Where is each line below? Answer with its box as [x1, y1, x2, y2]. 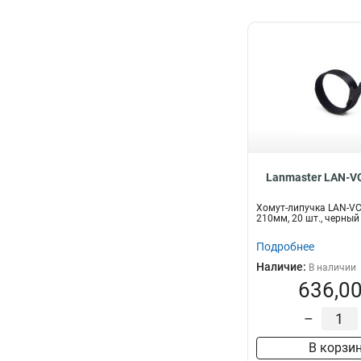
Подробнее [256, 240, 314, 253]
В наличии [309, 262, 356, 273]
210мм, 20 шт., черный [256, 213, 359, 224]
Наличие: [256, 260, 309, 273]
